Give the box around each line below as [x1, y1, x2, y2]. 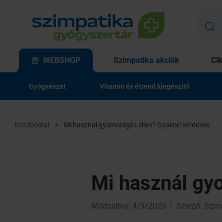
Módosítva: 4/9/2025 [91, 201, 166, 211]
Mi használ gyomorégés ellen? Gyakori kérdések [64, 121, 210, 129]
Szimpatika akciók [113, 55, 179, 65]
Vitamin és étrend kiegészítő [100, 82, 190, 90]
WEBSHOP [43, 55, 80, 65]
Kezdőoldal [15, 121, 49, 129]
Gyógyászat [29, 82, 66, 90]
